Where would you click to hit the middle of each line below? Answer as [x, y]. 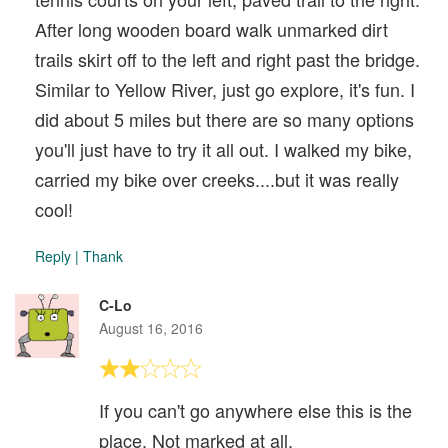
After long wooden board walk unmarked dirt [211, 28]
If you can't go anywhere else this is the [255, 409]
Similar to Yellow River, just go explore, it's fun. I [225, 88]
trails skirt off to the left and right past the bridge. [227, 58]
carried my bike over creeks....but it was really [217, 178]
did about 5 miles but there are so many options [224, 118]
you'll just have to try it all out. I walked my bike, [223, 148]
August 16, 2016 [151, 327]
